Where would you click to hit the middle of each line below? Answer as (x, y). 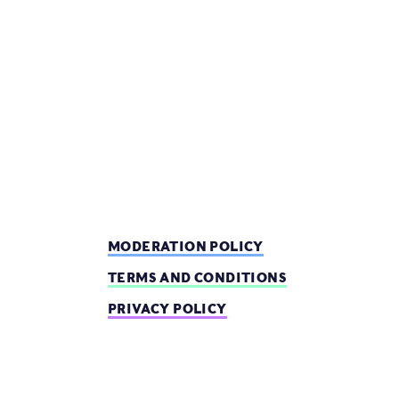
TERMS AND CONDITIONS (197, 277)
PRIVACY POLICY (167, 308)
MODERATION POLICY (186, 246)
